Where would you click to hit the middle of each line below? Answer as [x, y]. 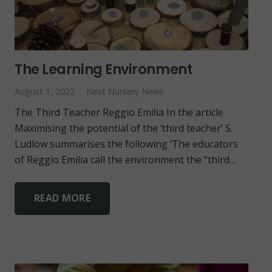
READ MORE [62, 198]
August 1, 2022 [45, 91]
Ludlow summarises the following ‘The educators [126, 144]
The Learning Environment [104, 69]
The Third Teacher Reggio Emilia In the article [119, 112]
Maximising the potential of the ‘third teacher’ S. [124, 128]
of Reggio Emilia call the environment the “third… [125, 159]
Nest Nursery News [125, 91]
